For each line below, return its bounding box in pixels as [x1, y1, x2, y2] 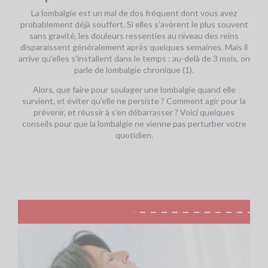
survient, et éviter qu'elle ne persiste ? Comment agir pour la [22, 96, 246, 106]
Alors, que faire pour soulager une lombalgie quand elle [32, 84, 236, 95]
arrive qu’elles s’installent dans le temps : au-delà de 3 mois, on [18, 53, 250, 64]
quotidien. [115, 130, 153, 141]
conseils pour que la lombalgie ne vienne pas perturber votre [22, 118, 246, 129]
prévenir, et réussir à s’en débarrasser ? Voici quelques [33, 107, 234, 118]
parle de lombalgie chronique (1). [74, 65, 194, 75]
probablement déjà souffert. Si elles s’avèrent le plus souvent [20, 19, 248, 30]
